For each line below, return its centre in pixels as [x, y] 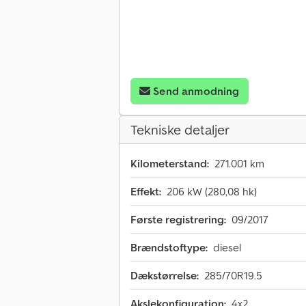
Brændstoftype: [169, 248]
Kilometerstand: [170, 164]
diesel [227, 248]
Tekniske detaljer [180, 130]
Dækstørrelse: [165, 276]
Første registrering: [178, 220]
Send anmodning [196, 91]
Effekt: [146, 192]
